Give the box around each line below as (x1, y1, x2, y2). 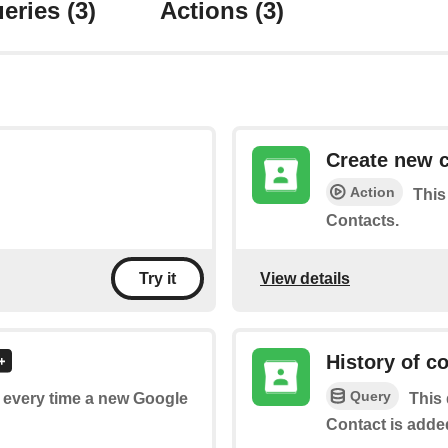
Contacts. (326, 212, 399, 230)
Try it (139, 270, 176, 288)
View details (260, 269, 350, 287)
